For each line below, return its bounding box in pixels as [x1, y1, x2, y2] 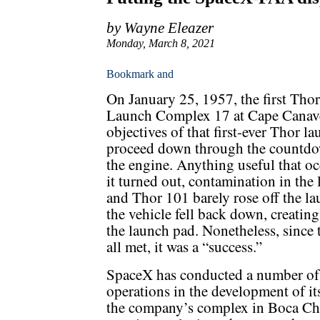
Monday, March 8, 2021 [106, 37, 215, 50]
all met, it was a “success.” [106, 236, 262, 257]
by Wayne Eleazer [106, 19, 214, 37]
